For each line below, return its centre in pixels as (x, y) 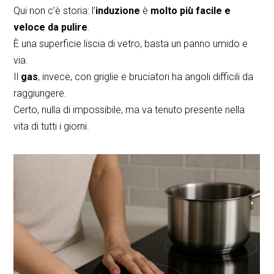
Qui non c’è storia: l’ (55, 10)
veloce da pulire (51, 27)
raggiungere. (40, 93)
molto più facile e (191, 10)
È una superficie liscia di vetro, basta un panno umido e (131, 43)
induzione (118, 10)
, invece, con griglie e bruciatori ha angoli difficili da (146, 76)
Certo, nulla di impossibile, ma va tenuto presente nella (129, 109)
